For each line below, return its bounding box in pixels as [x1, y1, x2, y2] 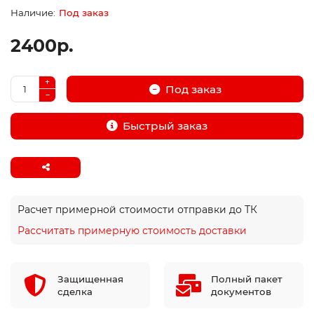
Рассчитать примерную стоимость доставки [18, 224, 247, 238]
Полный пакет [211, 273, 282, 285]
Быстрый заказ [123, 119, 207, 133]
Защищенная [57, 273, 123, 285]
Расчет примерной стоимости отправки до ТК [18, 203, 257, 217]
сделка [57, 286, 93, 298]
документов [211, 286, 271, 298]
